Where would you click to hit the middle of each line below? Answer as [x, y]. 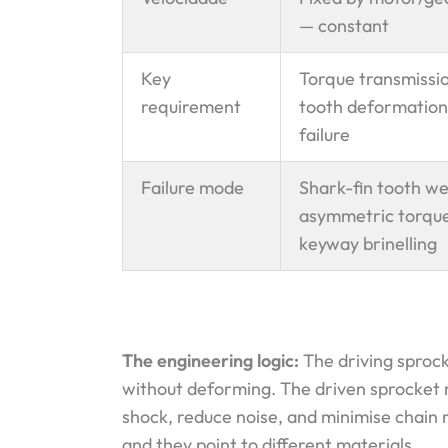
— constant [344, 25]
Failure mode [192, 187]
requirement [191, 106]
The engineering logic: [212, 361]
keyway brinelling [368, 243]
